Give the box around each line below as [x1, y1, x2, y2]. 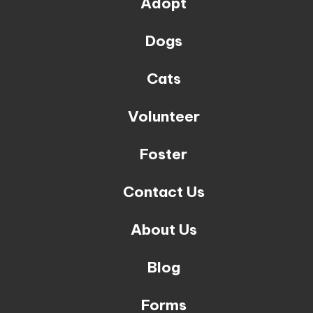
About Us [130, 220, 197, 240]
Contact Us [122, 182, 205, 202]
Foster [140, 145, 187, 164]
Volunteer [127, 107, 200, 126]
